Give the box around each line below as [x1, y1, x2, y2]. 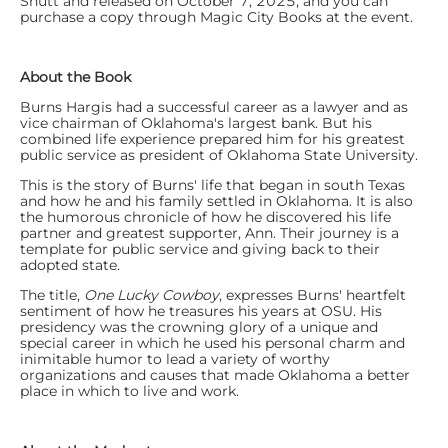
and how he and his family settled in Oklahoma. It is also [20, 191, 413, 210]
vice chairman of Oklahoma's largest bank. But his [20, 113, 372, 132]
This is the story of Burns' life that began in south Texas [20, 175, 405, 194]
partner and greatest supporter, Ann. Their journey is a [20, 223, 399, 242]
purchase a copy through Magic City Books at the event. [20, 7, 417, 26]
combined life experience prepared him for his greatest [20, 129, 405, 148]
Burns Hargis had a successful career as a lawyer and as [20, 97, 408, 116]
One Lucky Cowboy [84, 285, 219, 304]
